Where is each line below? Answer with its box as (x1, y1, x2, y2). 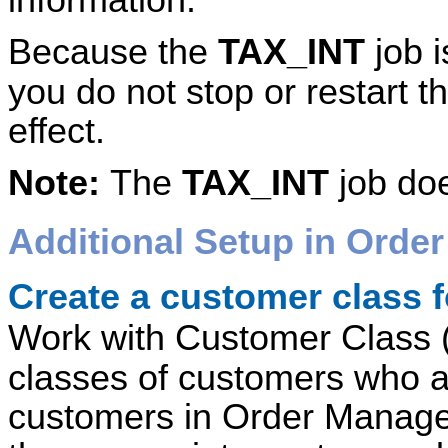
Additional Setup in (8, 222, 346, 263)
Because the (8, 31, 218, 72)
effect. (8, 110, 105, 151)
